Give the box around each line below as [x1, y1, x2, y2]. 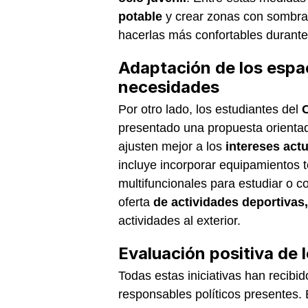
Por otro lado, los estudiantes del [118, 102, 302, 116]
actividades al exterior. [118, 213, 241, 228]
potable [118, 9, 162, 23]
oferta [118, 195, 153, 209]
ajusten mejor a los [118, 139, 225, 153]
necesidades [118, 76, 219, 97]
